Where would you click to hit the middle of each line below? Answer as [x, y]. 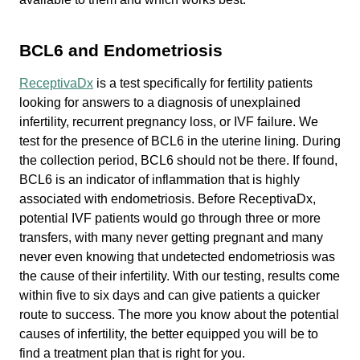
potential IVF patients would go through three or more [170, 219]
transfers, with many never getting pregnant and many [171, 238]
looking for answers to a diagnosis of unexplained [160, 103]
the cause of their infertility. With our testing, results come [180, 276]
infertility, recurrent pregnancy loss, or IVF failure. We [169, 122]
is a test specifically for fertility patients [205, 84]
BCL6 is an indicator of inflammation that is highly [160, 180]
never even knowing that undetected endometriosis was [177, 257]
